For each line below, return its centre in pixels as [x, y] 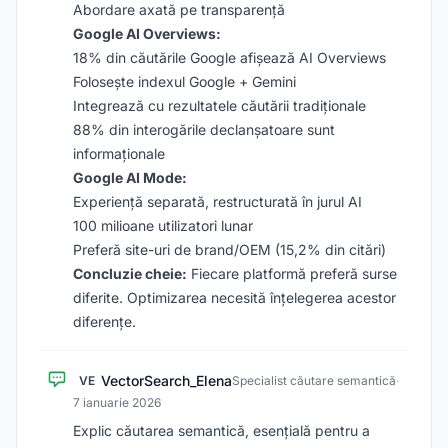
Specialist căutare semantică [314, 380]
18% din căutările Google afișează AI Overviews [229, 57]
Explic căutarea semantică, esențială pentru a [221, 430]
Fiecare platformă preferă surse [292, 273]
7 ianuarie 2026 [117, 402]
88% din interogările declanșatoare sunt [204, 129]
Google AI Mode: [130, 177]
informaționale [119, 153]
